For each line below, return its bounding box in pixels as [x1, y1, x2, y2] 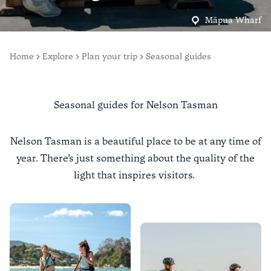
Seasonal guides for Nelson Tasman [53, 99, 218, 111]
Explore [42, 51, 73, 62]
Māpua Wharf [205, 15, 261, 25]
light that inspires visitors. [74, 169, 197, 181]
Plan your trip [82, 51, 137, 62]
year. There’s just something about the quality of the [16, 152, 255, 164]
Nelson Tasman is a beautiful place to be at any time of [10, 135, 261, 147]
